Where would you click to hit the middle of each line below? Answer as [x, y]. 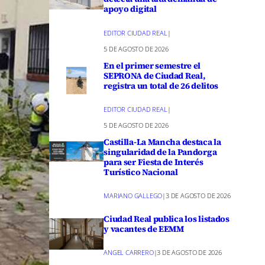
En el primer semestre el [152, 65]
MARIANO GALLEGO [133, 196]
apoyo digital [130, 9]
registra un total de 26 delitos [161, 85]
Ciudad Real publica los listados [167, 219]
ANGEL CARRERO [129, 253]
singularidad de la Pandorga [160, 152]
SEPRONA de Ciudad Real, [154, 75]
